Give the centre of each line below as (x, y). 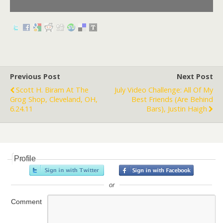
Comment (26, 201)
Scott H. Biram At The (52, 90)
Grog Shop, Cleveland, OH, (54, 99)
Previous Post (35, 76)
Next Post (195, 76)
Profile (25, 158)
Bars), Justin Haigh (177, 109)
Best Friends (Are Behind (172, 99)
